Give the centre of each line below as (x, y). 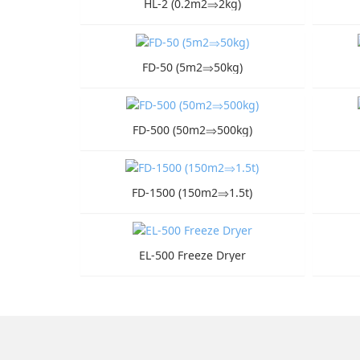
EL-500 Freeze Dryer (192, 256)
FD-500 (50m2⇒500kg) (192, 129)
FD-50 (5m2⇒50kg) (192, 67)
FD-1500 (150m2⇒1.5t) (192, 192)
